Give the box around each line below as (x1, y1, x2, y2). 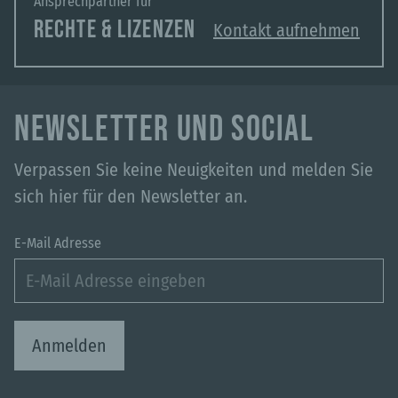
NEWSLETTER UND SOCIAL (14, 108, 314, 151)
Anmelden (32, 335, 107, 356)
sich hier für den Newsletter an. (14, 186, 247, 207)
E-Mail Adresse (14, 235, 101, 251)
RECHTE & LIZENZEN (34, 15, 196, 44)
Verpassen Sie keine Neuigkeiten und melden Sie (14, 159, 373, 180)
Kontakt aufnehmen (213, 20, 360, 41)
